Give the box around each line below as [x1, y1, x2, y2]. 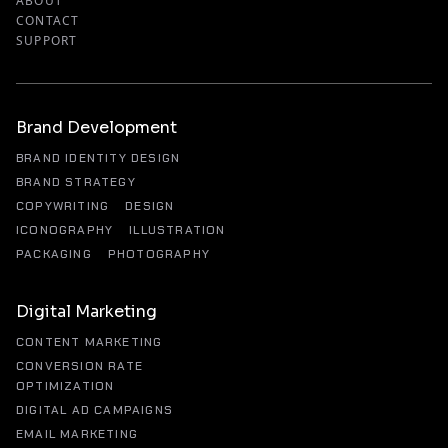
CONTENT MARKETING [16, 334, 163, 350]
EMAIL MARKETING [16, 426, 138, 442]
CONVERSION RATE [16, 358, 143, 374]
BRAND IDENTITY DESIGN [16, 150, 181, 166]
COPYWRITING [16, 198, 110, 214]
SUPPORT [16, 32, 78, 49]
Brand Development [16, 117, 177, 138]
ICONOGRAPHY [16, 222, 114, 238]
